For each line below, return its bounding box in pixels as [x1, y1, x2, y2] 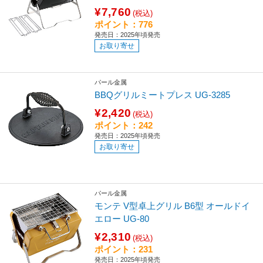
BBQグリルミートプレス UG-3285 [95, 89, 231, 100]
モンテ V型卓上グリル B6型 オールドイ [95, 200, 251, 211]
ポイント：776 [95, 19, 153, 30]
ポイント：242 [95, 120, 153, 130]
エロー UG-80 [95, 213, 150, 224]
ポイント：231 [95, 244, 153, 254]
